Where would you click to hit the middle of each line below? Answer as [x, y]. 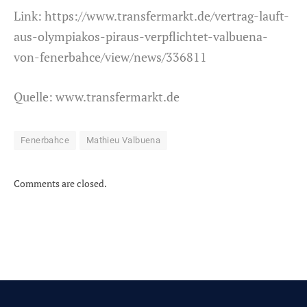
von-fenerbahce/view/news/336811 [110, 57]
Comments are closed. [60, 184]
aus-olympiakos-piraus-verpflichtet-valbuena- [141, 37]
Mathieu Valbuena [123, 140]
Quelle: [35, 97]
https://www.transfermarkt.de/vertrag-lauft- [167, 16]
